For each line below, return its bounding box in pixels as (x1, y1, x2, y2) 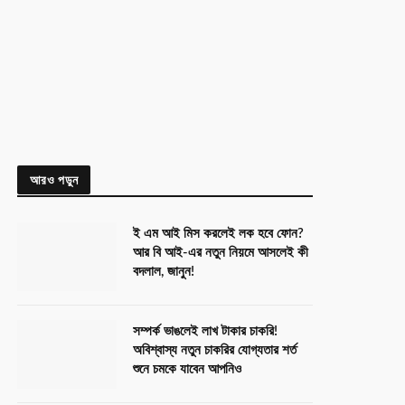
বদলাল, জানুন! (133, 265, 194, 278)
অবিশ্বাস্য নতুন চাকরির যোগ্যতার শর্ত (133, 344, 297, 357)
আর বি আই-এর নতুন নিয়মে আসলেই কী (133, 246, 308, 259)
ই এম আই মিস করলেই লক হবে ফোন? (133, 227, 304, 240)
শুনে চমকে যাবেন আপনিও (133, 363, 241, 376)
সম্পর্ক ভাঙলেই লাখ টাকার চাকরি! (133, 325, 278, 338)
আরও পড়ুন (30, 171, 79, 188)
